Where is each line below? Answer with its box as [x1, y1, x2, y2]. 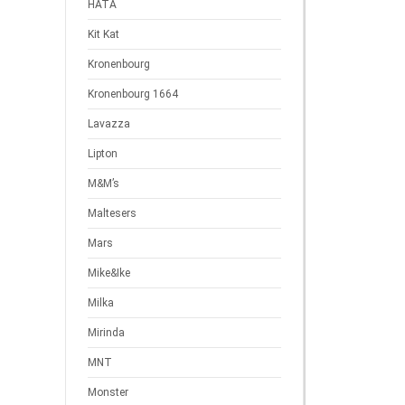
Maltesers [88, 207, 137, 220]
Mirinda [88, 326, 125, 339]
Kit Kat [88, 28, 119, 41]
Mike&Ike [88, 267, 130, 279]
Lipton [88, 147, 118, 160]
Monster [88, 386, 128, 399]
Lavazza [88, 118, 130, 130]
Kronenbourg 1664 [88, 88, 178, 100]
